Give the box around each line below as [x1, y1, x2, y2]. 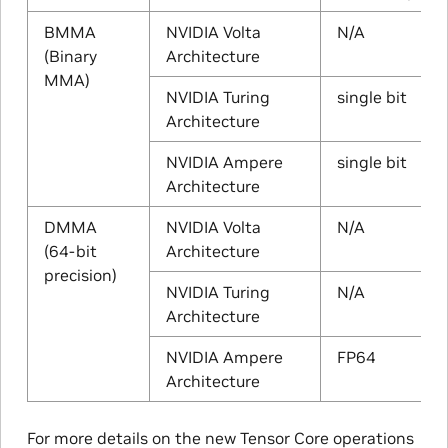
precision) [43, 264, 117, 285]
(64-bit [43, 240, 97, 261]
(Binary [43, 45, 97, 66]
